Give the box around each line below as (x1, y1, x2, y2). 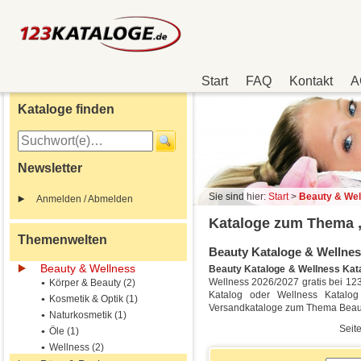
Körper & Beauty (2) (49, 277, 135, 288)
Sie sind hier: (209, 191, 268, 202)
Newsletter (18, 161, 82, 175)
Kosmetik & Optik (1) (49, 293, 138, 305)
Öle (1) (49, 326, 79, 337)
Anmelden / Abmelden (36, 193, 133, 205)
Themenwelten (18, 233, 107, 247)
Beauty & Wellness (40, 262, 135, 275)
